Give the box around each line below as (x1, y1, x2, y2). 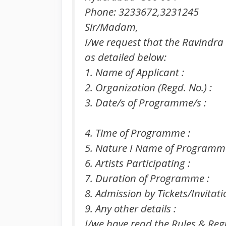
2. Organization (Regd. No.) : (85, 80, 212, 94)
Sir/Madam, (85, 19, 138, 34)
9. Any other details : (85, 201, 176, 216)
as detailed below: (85, 49, 166, 64)
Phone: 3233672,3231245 (85, 4, 199, 19)
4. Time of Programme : (85, 126, 190, 140)
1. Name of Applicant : (85, 65, 184, 79)
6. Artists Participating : (85, 156, 190, 171)
